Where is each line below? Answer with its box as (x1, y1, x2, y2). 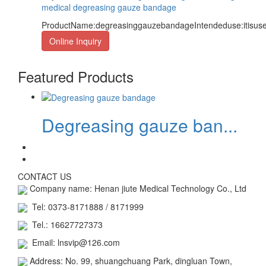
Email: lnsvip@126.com (27, 236, 120, 249)
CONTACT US (18, 170, 71, 183)
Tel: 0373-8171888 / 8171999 (27, 200, 144, 213)
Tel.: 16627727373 (27, 218, 103, 230)
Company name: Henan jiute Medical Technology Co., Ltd (27, 182, 246, 195)
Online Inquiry (49, 34, 102, 47)
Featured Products (18, 65, 134, 87)
